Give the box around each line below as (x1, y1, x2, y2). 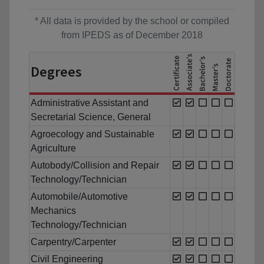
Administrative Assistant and (31, 98, 148, 108)
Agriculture (31, 143, 76, 154)
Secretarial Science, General (31, 112, 151, 123)
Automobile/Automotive (31, 192, 128, 202)
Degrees (31, 62, 82, 81)
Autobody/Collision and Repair (31, 160, 159, 171)
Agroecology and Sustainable (31, 129, 154, 140)
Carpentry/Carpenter (31, 237, 116, 247)
